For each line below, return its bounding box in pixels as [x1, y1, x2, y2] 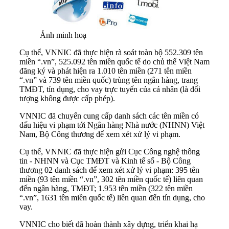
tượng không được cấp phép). [19, 94, 115, 103]
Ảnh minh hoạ [40, 31, 86, 40]
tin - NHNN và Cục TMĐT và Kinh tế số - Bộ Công [19, 156, 191, 166]
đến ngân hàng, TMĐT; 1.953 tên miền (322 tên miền [19, 184, 193, 193]
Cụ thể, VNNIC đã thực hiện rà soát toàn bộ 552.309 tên [19, 48, 203, 57]
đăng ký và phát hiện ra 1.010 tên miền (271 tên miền [19, 66, 192, 76]
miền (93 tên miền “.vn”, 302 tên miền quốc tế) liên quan [19, 175, 203, 184]
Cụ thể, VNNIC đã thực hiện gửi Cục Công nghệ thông [19, 147, 200, 156]
